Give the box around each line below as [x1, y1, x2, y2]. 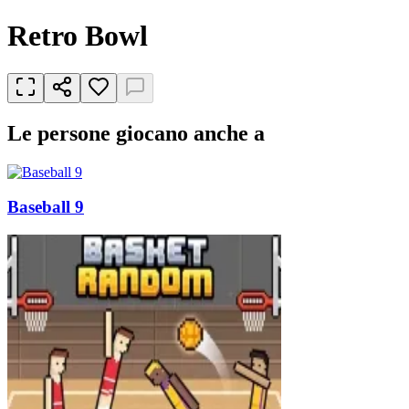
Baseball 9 [7, 197, 84, 217]
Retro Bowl [7, 19, 148, 53]
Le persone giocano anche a [7, 121, 265, 145]
